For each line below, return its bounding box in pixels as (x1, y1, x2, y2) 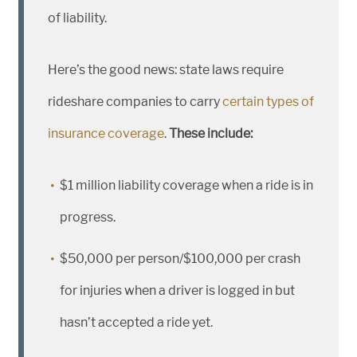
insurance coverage (48, 126, 164, 141)
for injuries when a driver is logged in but (60, 283, 295, 298)
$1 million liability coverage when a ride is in (60, 178, 313, 193)
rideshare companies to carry (48, 94, 222, 109)
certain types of (222, 94, 314, 109)
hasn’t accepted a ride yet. (60, 315, 213, 330)
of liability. (48, 10, 107, 25)
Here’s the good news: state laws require (48, 62, 284, 77)
